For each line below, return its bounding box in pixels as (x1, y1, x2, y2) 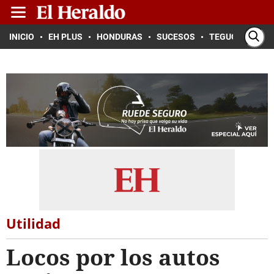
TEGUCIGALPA (209, 32, 266, 42)
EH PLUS (48, 32, 83, 42)
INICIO (9, 32, 34, 42)
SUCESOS (157, 32, 195, 42)
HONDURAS (97, 32, 143, 42)
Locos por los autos (6, 242, 220, 272)
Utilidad (6, 214, 61, 232)
